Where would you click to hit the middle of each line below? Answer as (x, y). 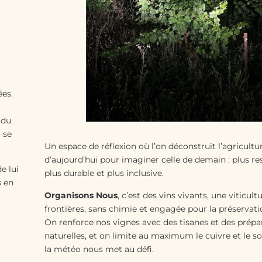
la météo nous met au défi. (99, 249)
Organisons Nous (81, 195)
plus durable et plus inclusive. (104, 173)
